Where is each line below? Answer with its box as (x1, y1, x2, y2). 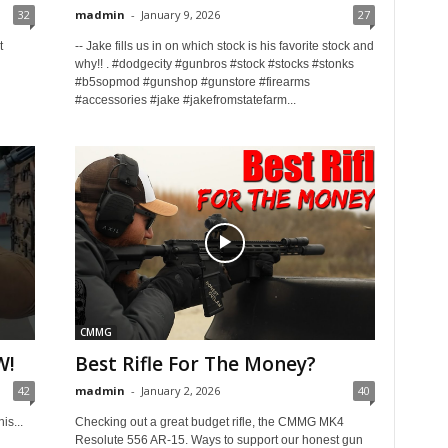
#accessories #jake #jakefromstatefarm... (74, 93, 296, 107)
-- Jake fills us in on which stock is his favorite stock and (74, 39, 374, 53)
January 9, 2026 (140, 7, 220, 22)
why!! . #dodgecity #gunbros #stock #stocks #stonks (74, 57, 354, 71)
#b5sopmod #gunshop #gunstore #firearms (74, 75, 310, 89)
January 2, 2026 (140, 383, 220, 398)
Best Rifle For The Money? (74, 351, 316, 377)
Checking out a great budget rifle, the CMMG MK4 (74, 415, 344, 429)
